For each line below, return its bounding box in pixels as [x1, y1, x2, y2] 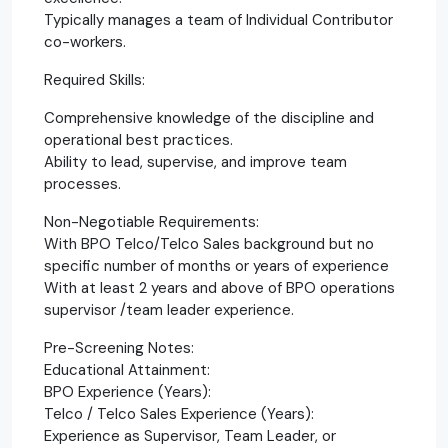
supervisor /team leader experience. [44, 299, 294, 320]
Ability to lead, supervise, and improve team [44, 151, 347, 172]
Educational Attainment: [44, 359, 210, 380]
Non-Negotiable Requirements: [44, 211, 259, 232]
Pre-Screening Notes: [44, 337, 194, 358]
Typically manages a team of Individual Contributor [44, 9, 393, 30]
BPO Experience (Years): [44, 381, 211, 402]
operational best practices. [44, 129, 233, 150]
